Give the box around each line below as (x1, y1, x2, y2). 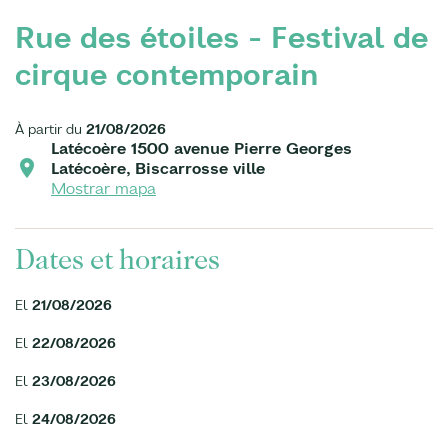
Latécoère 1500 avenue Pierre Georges (51, 138, 352, 158)
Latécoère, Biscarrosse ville (51, 158, 265, 178)
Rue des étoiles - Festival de (15, 19, 428, 56)
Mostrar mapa (51, 178, 156, 198)
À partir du (15, 120, 86, 138)
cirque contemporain (15, 56, 319, 93)
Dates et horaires (15, 244, 220, 276)
